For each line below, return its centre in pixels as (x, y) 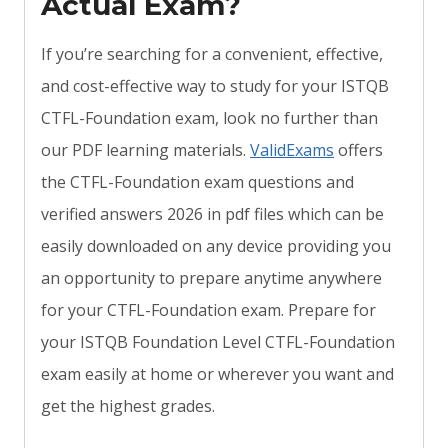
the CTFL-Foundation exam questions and (197, 182)
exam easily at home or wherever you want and (217, 374)
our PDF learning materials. (145, 150)
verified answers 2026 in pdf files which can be (212, 214)
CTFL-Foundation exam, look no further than (209, 118)
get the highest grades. (128, 406)
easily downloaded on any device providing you (216, 246)
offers (358, 150)
